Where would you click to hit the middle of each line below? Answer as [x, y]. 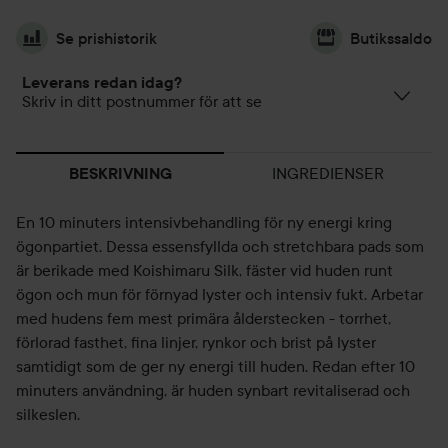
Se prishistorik [106, 38]
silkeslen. [48, 414]
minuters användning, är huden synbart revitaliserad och [213, 390]
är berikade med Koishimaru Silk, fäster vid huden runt [204, 270]
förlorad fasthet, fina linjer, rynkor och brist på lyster [196, 342]
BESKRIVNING [120, 173]
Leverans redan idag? [102, 82]
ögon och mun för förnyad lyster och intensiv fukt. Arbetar [219, 294]
